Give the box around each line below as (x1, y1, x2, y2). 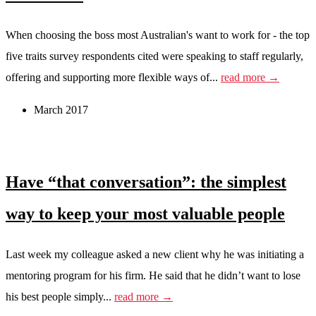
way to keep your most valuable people (6, 205, 285, 224)
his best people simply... (6, 291, 114, 303)
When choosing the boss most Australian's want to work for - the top (6, 28, 310, 41)
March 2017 (34, 103, 88, 116)
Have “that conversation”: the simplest (6, 173, 286, 192)
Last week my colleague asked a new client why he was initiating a (6, 248, 304, 261)
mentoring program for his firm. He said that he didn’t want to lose (6, 269, 300, 282)
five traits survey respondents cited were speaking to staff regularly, (6, 49, 303, 62)
